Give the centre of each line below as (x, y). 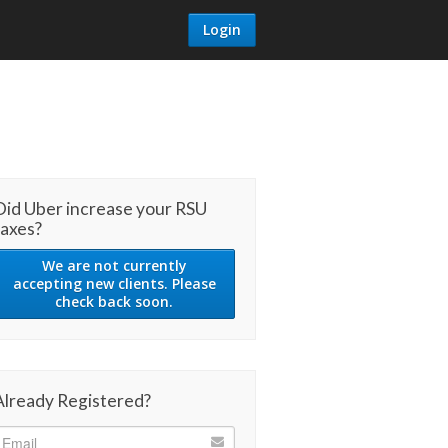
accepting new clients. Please (114, 283)
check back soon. (114, 301)
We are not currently (114, 265)
